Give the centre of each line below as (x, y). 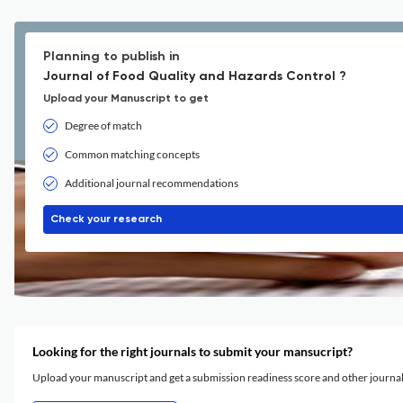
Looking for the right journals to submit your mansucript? (193, 351)
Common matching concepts (132, 154)
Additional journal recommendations (152, 183)
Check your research (106, 219)
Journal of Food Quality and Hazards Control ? (195, 76)
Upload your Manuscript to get (126, 99)
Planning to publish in (112, 57)
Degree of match (103, 125)
